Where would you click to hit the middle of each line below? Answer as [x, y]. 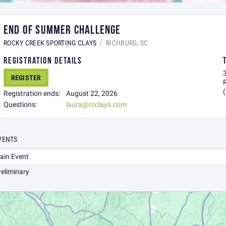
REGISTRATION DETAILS [43, 61]
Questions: [20, 105]
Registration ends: [32, 94]
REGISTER [26, 78]
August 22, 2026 [92, 94]
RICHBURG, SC [127, 43]
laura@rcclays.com [96, 105]
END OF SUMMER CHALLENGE [62, 30]
